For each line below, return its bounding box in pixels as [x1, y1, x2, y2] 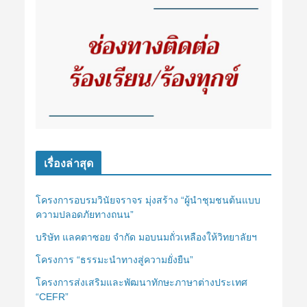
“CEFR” [35, 291, 69, 302]
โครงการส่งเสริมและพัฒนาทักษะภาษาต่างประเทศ [35, 276, 247, 288]
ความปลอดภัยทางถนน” [35, 208, 134, 220]
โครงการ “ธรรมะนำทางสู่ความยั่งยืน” [35, 254, 193, 265]
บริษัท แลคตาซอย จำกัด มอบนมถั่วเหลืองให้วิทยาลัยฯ [35, 231, 257, 243]
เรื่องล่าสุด [43, 155, 94, 171]
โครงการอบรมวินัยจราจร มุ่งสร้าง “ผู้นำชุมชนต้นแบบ [35, 194, 260, 206]
